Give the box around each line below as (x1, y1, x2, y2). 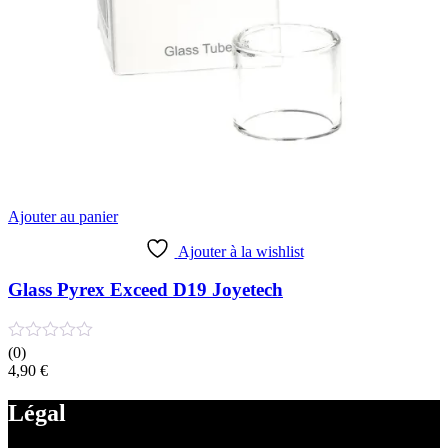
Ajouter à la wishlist (177, 242, 304, 260)
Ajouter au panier (8, 207, 118, 225)
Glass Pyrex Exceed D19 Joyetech (8, 279, 283, 301)
